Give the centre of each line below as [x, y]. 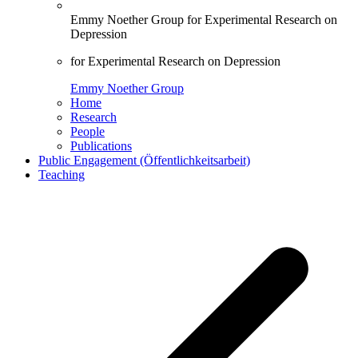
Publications [101, 145]
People [88, 131]
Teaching [62, 174]
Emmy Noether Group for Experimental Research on [204, 19]
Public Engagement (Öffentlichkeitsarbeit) [144, 160]
